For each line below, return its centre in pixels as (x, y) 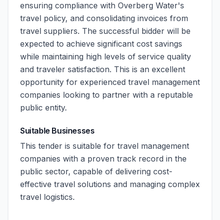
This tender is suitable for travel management (105, 146)
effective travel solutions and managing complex (110, 184)
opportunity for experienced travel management (110, 82)
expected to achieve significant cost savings (101, 44)
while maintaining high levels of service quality (106, 56)
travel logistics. (47, 197)
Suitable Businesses (57, 131)
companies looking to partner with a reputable (107, 95)
